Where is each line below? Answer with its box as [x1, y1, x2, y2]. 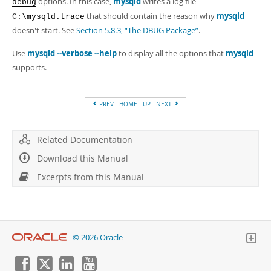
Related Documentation [37, 134, 132, 145]
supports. [12, 62, 47, 73]
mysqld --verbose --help [27, 48, 117, 59]
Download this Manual [37, 152, 128, 164]
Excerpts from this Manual [37, 171, 144, 183]
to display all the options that [117, 48, 226, 59]
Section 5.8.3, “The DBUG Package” [76, 25, 198, 36]
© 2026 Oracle [73, 232, 123, 243]
